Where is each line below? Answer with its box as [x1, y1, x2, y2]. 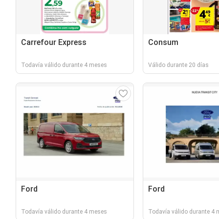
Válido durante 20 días [148, 62, 209, 68]
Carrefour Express [21, 38, 87, 47]
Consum [148, 38, 178, 47]
